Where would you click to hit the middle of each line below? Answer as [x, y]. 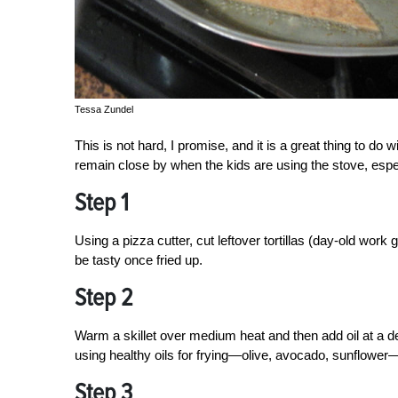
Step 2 [104, 297]
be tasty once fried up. [139, 259]
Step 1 [102, 202]
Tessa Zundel [104, 109]
